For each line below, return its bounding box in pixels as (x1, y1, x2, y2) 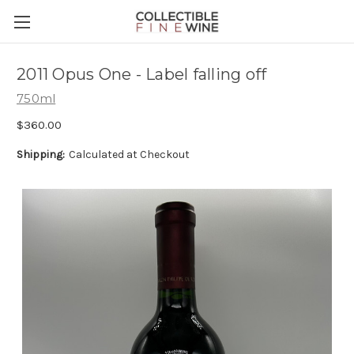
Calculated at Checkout (68, 147, 190, 161)
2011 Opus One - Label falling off (17, 65, 267, 85)
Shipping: (17, 147, 65, 161)
